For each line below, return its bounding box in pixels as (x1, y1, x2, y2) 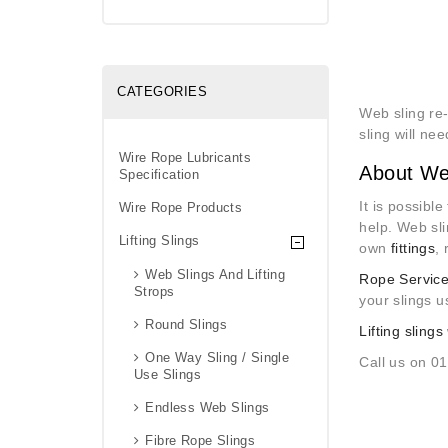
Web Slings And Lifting (145, 266, 286, 282)
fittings (391, 239, 436, 256)
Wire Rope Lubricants (119, 149, 252, 165)
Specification (119, 166, 200, 182)
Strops (134, 283, 175, 299)
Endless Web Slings (145, 399, 270, 415)
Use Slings (134, 366, 202, 382)
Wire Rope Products (119, 199, 243, 215)
